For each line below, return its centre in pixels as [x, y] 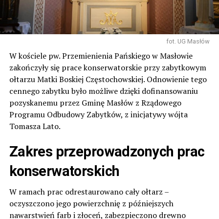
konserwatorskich [64, 171]
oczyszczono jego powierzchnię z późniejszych [91, 203]
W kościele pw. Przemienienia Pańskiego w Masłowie [101, 55]
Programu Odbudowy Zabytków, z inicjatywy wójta [98, 114]
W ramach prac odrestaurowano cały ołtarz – [89, 191]
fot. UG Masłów [188, 41]
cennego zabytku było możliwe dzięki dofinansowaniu [103, 91]
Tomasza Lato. [35, 126]
